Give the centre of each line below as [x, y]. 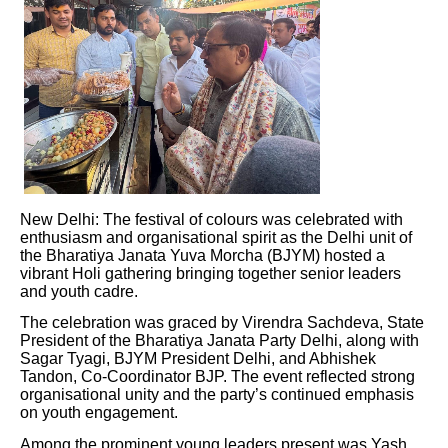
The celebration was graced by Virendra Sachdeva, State [222, 323]
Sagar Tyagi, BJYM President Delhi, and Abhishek [198, 359]
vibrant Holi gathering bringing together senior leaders [210, 273]
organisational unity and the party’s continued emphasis [217, 395]
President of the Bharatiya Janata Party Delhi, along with [219, 341]
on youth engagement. [99, 413]
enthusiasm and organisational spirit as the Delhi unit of [216, 237]
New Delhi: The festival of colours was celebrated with [211, 219]
